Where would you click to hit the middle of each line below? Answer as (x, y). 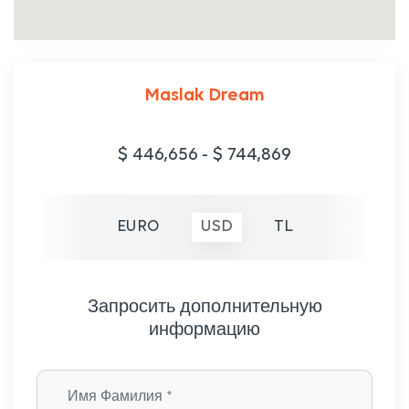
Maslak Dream (204, 96)
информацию (204, 331)
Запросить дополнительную (204, 308)
